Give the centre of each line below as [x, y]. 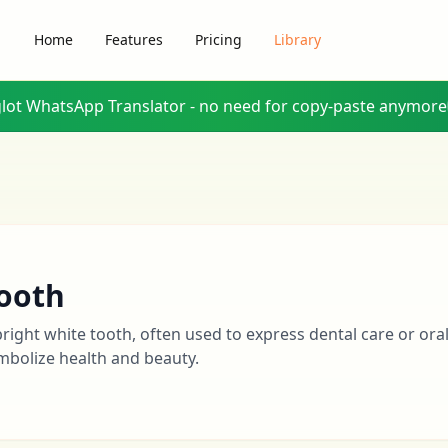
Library [297, 39]
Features [133, 39]
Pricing [218, 39]
